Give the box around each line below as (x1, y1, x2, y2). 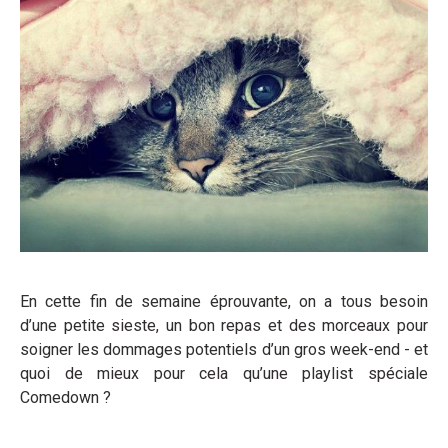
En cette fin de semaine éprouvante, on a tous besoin (20, 291, 428, 311)
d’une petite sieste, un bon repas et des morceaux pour (20, 315, 428, 335)
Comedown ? (20, 387, 111, 407)
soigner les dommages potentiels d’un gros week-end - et (20, 339, 428, 359)
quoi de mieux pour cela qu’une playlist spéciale (20, 363, 428, 383)
